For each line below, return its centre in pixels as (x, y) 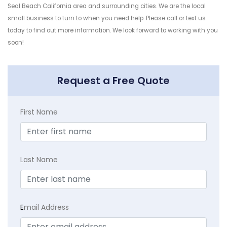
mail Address (46, 207)
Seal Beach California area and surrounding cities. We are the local (107, 6)
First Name (39, 112)
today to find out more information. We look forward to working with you (113, 31)
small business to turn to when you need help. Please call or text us (107, 18)
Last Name (39, 160)
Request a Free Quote (113, 81)
